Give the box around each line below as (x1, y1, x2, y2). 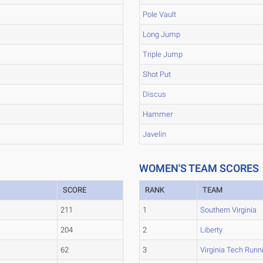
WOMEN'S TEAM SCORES (139, 162, 259, 174)
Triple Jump (143, 50, 183, 59)
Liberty (200, 225, 223, 234)
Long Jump (143, 30, 181, 39)
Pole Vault (143, 10, 177, 19)
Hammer (143, 110, 173, 119)
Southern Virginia (200, 205, 257, 214)
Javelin (143, 130, 167, 139)
